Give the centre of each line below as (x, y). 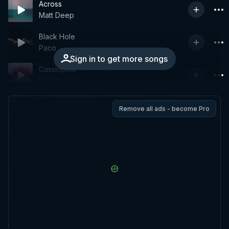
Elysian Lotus (60, 81)
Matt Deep (56, 15)
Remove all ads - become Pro (164, 109)
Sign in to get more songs (119, 59)
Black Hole (57, 37)
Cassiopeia (58, 69)
